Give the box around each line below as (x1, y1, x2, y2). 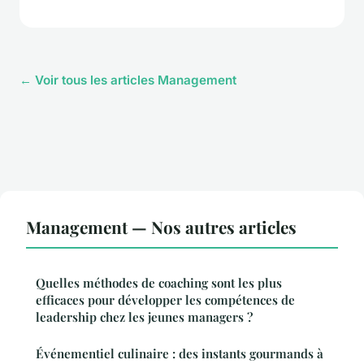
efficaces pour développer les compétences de (36, 291, 295, 308)
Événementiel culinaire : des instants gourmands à (36, 344, 323, 362)
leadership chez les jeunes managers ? (36, 308, 253, 325)
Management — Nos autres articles (26, 214, 297, 238)
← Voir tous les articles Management (19, 71, 236, 88)
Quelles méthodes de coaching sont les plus (36, 274, 282, 291)
